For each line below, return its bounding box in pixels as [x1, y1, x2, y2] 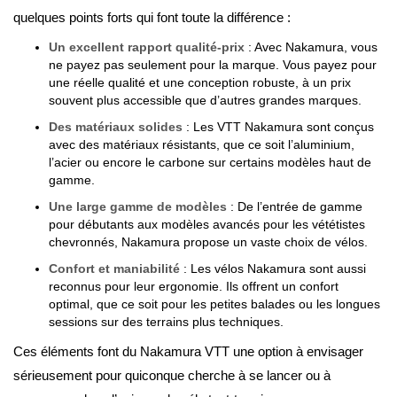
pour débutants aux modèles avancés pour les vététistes [49, 217, 365, 231]
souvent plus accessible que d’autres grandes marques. [49, 93, 362, 107]
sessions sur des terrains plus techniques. [49, 315, 284, 329]
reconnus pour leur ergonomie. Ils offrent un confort [49, 279, 339, 293]
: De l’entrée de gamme [227, 199, 362, 214]
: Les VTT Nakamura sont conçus [183, 120, 374, 134]
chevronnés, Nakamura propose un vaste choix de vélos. [49, 235, 368, 249]
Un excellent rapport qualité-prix [49, 40, 245, 54]
